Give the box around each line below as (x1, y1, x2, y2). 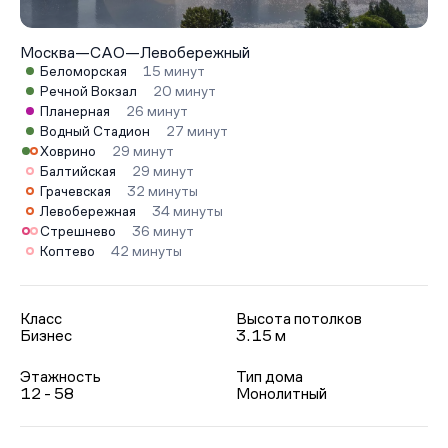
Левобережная (40, 203, 136, 219)
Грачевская (40, 183, 111, 199)
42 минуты (111, 243, 182, 259)
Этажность (20, 368, 101, 385)
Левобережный (140, 44, 250, 61)
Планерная (40, 103, 110, 119)
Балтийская (40, 163, 116, 179)
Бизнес (20, 327, 72, 344)
